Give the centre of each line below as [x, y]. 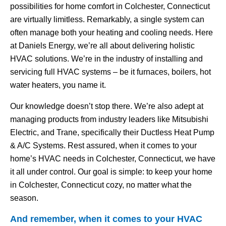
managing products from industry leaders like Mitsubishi [109, 119]
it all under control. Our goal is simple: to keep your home [111, 172]
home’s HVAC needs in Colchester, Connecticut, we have [113, 159]
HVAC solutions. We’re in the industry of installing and [106, 59]
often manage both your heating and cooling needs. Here [111, 33]
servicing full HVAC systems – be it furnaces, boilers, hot [110, 72]
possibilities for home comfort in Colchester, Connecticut [110, 6]
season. [24, 198]
